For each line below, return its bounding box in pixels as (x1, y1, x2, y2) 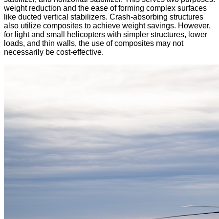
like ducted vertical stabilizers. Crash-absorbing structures (4, 13, 203, 22)
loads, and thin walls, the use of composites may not (4, 39, 183, 48)
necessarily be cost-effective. (4, 48, 104, 57)
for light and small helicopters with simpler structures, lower (4, 30, 207, 39)
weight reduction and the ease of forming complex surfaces (4, 4, 207, 13)
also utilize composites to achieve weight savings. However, (4, 22, 211, 30)
